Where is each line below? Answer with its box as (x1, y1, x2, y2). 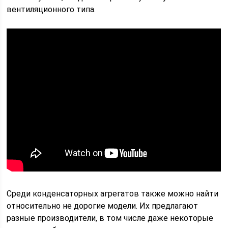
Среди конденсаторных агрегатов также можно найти (7, 189, 219, 198)
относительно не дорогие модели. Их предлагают (7, 201, 198, 211)
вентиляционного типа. (7, 5, 96, 14)
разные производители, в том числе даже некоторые (7, 213, 214, 223)
